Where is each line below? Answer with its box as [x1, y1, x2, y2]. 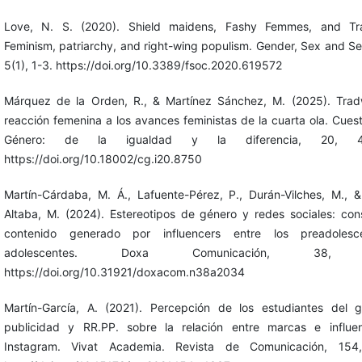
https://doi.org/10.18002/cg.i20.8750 [3, 151, 202, 166]
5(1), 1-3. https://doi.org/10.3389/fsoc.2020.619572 [3, 57, 282, 72]
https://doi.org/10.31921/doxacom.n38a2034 [3, 264, 245, 279]
